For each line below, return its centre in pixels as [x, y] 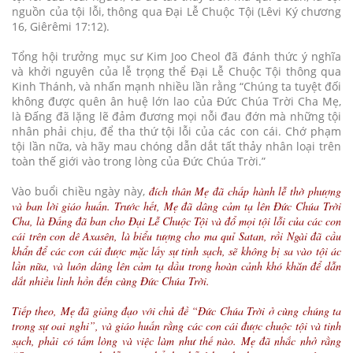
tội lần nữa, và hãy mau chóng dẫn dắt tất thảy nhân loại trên [176, 146]
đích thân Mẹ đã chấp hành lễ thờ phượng [245, 191]
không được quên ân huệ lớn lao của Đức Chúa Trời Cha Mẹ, [176, 101]
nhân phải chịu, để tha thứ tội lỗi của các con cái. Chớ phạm [176, 131]
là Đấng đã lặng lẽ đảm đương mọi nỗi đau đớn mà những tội [176, 116]
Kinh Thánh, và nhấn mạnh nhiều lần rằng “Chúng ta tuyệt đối [176, 86]
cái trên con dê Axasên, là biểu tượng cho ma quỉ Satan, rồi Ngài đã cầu [176, 236]
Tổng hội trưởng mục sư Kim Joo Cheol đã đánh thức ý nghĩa [176, 56]
